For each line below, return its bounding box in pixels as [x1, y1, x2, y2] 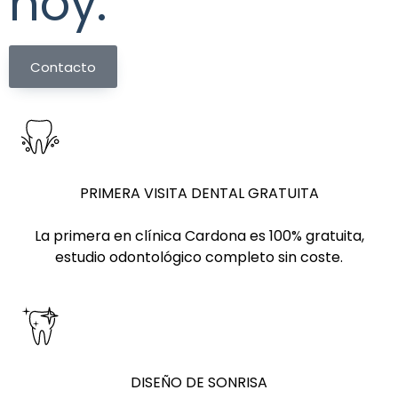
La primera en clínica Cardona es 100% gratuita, [34, 226, 364, 247]
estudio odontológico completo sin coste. [55, 247, 343, 268]
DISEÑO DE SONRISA [131, 372, 267, 394]
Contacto [30, 57, 96, 76]
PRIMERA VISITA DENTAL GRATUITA [79, 183, 319, 204]
